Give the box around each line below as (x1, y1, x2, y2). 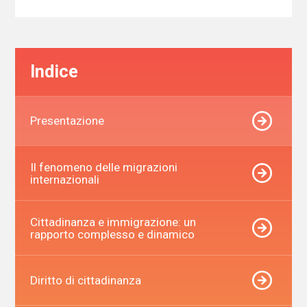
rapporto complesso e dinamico (29, 227, 195, 241)
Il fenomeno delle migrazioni (29, 160, 177, 174)
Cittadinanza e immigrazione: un (29, 214, 196, 229)
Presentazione (29, 114, 104, 128)
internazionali (29, 172, 99, 186)
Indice (29, 62, 78, 82)
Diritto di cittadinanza (29, 273, 141, 288)
